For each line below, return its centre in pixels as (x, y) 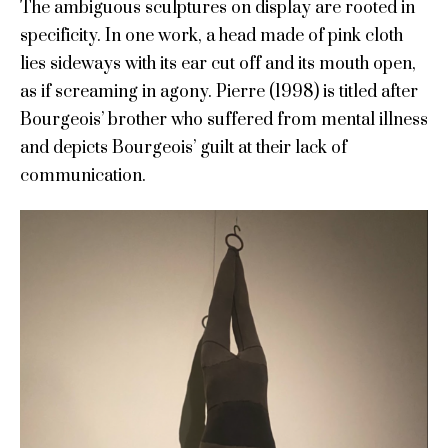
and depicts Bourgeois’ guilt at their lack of (183, 148)
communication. (82, 176)
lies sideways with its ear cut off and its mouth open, (217, 64)
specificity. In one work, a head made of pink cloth (211, 36)
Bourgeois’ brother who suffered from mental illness (223, 120)
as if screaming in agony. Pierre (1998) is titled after (218, 92)
